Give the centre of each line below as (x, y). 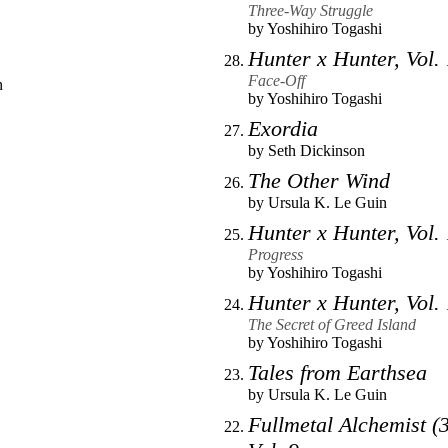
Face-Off (276, 81)
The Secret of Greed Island (332, 325)
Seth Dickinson (316, 151)
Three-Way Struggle (310, 11)
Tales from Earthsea (337, 373)
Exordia (283, 129)
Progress (275, 255)
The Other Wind (319, 181)
